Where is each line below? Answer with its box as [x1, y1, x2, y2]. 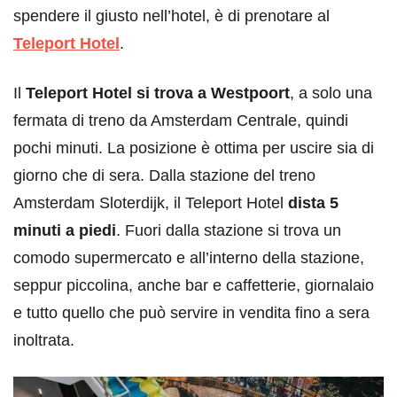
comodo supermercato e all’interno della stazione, [13, 248, 364, 267]
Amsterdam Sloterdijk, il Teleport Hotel [13, 193, 288, 212]
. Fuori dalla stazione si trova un [116, 221, 341, 239]
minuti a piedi [13, 221, 116, 239]
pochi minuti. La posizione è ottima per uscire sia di [13, 138, 374, 157]
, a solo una [290, 83, 372, 102]
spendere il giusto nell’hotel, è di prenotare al [13, 6, 330, 25]
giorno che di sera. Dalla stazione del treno [13, 166, 315, 184]
